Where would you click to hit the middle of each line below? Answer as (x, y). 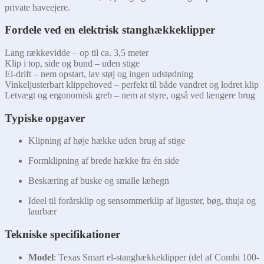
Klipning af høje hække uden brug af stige (107, 141)
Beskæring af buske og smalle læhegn (99, 181)
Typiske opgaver (45, 118)
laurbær (42, 212)
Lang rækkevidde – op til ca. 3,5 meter (77, 53)
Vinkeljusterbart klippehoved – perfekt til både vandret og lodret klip (132, 85)
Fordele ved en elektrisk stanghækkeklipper (110, 30)
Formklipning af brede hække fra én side (104, 161)
